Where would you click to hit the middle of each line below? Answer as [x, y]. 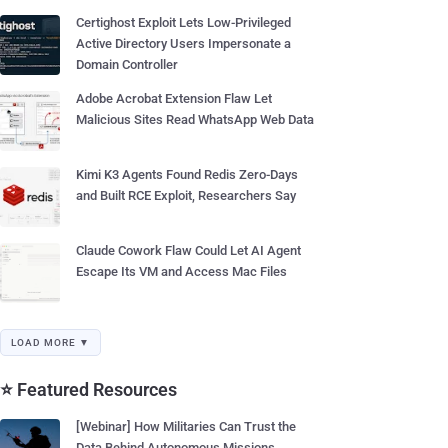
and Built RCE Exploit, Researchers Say [186, 195]
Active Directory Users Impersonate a [183, 43]
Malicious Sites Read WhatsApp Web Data [195, 119]
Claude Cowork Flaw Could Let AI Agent [188, 250]
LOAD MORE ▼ [50, 342]
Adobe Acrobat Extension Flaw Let [174, 98]
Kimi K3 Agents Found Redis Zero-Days [187, 174]
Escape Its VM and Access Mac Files [181, 271]
